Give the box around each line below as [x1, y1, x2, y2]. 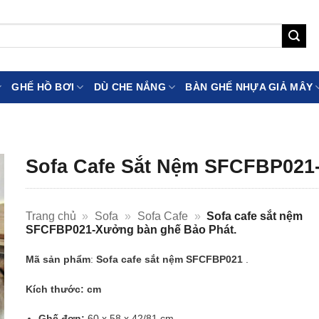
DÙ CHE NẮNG [93, 81, 166, 93]
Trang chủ [25, 210, 76, 223]
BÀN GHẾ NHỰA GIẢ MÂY [185, 81, 313, 93]
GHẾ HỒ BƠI [11, 81, 75, 93]
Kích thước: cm [25, 283, 101, 295]
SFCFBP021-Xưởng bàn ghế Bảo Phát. [25, 224, 236, 236]
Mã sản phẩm [25, 253, 90, 265]
